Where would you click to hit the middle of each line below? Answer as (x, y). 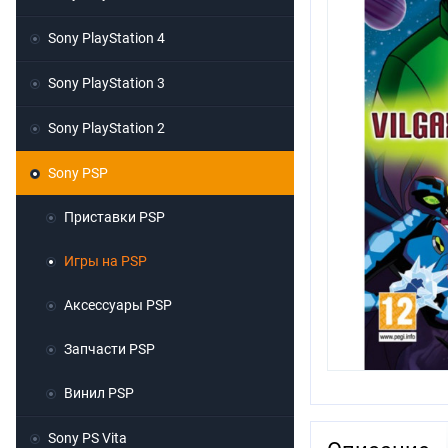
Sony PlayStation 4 (106, 38)
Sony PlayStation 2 (106, 128)
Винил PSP (99, 393)
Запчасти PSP (109, 349)
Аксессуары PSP (118, 305)
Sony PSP (78, 173)
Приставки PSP (114, 217)
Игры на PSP (105, 261)
